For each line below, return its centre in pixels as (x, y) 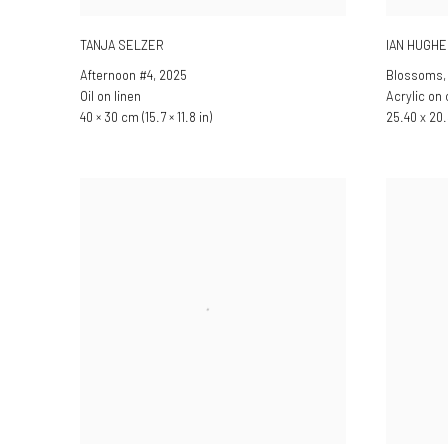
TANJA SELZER (122, 44)
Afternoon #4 (116, 74)
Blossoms (414, 74)
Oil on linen (110, 95)
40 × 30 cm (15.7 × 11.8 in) (146, 116)
